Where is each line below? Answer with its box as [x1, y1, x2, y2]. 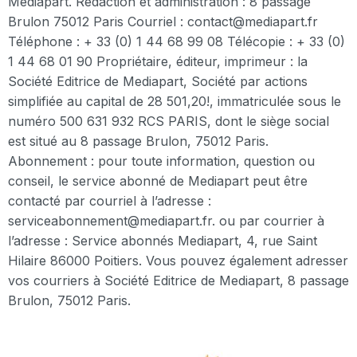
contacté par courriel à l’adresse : [8, 193, 211, 210]
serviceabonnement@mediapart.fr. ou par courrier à [8, 213, 324, 229]
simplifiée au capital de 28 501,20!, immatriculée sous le [8, 93, 341, 110]
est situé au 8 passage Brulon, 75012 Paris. [8, 133, 269, 150]
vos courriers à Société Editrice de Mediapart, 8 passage [8, 273, 349, 289]
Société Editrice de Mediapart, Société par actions [8, 73, 308, 90]
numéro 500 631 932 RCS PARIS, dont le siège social [8, 113, 329, 130]
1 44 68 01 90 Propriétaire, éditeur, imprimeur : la [8, 53, 308, 70]
